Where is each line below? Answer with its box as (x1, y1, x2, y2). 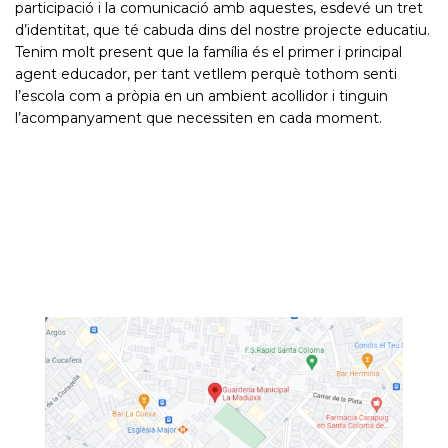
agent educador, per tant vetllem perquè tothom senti (15, 65, 397, 83)
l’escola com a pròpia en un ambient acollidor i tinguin (15, 87, 388, 105)
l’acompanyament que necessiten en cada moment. (15, 109, 382, 127)
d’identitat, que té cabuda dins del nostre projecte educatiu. (15, 21, 430, 39)
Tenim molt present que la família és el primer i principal (15, 43, 402, 61)
